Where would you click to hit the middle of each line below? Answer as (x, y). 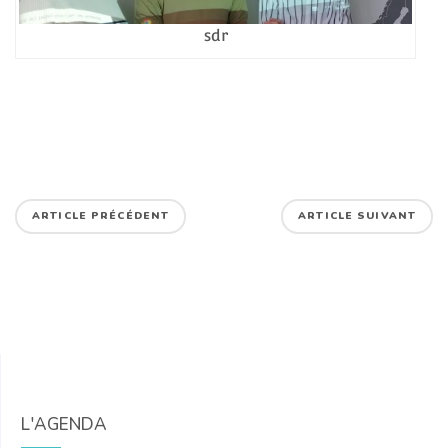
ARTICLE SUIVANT (357, 216)
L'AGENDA (64, 425)
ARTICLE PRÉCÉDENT (101, 216)
